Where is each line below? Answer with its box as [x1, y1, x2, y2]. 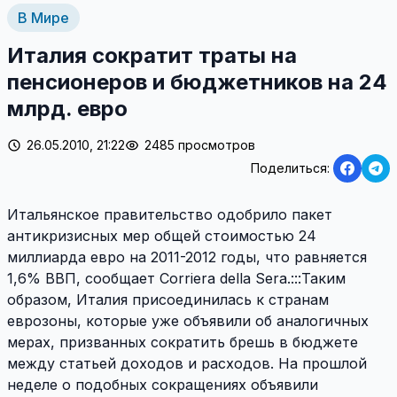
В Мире [18, 9, 69, 27]
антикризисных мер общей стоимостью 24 [7, 227, 316, 245]
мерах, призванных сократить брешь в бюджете [7, 333, 358, 352]
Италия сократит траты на [7, 43, 297, 69]
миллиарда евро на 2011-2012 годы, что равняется [7, 248, 367, 267]
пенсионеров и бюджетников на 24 [7, 69, 387, 96]
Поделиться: [251, 160, 330, 176]
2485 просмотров [144, 137, 255, 153]
